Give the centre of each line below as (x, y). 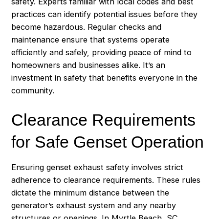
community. (33, 91)
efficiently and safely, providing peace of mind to (102, 53)
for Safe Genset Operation (108, 142)
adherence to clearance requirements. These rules (106, 180)
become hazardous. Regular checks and (87, 27)
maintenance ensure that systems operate (91, 40)
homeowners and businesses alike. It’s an (88, 65)
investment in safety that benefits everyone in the (105, 78)
